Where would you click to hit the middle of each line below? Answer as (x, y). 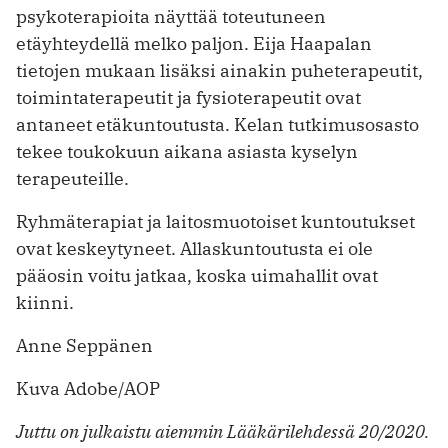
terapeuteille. (72, 178)
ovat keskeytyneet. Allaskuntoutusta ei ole (194, 248)
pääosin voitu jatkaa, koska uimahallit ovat (197, 275)
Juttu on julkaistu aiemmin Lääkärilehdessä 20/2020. (222, 431)
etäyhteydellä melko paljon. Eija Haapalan (194, 43)
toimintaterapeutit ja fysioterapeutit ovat (188, 97)
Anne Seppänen (84, 345)
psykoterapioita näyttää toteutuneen (171, 16)
